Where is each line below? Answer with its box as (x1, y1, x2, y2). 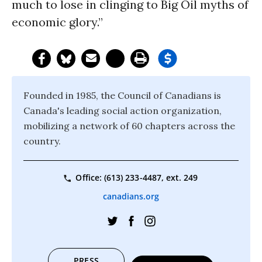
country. (23, 135, 61, 147)
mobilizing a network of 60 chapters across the (23, 120, 235, 132)
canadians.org (102, 191, 160, 202)
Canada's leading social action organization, (23, 105, 222, 116)
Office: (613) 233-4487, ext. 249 (75, 172, 198, 183)
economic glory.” (12, 15, 103, 29)
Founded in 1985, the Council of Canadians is (23, 89, 221, 101)
